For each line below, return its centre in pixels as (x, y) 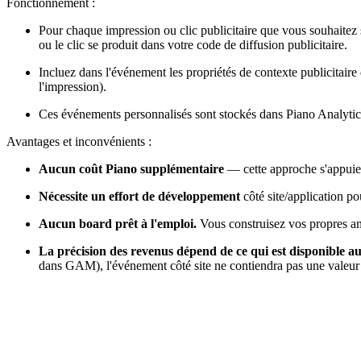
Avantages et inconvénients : (79, 142)
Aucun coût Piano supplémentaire (131, 169)
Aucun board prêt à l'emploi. (118, 224)
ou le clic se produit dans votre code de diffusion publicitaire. (193, 45)
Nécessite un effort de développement (141, 197)
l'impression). (73, 87)
